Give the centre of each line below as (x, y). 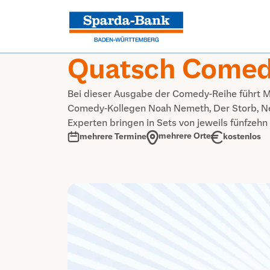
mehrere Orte (185, 136)
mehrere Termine (113, 137)
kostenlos (242, 137)
